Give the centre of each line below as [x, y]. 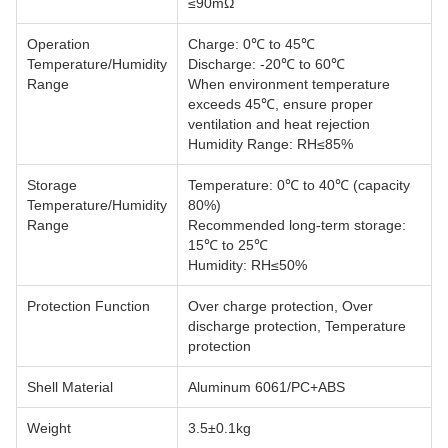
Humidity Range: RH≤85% [270, 144]
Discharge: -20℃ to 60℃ [266, 64]
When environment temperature [289, 84]
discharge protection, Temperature [297, 326]
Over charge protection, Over [280, 306]
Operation [58, 44]
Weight [49, 428]
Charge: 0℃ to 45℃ [251, 44]
